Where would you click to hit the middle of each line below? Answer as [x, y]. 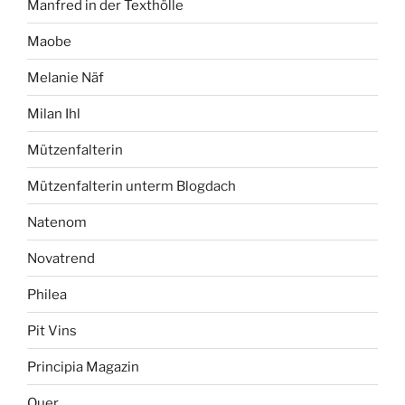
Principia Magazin [83, 367]
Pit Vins [52, 330]
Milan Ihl [54, 113]
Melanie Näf [66, 77]
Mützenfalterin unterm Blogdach [132, 186]
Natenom [57, 222]
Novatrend [61, 258]
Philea [47, 294]
